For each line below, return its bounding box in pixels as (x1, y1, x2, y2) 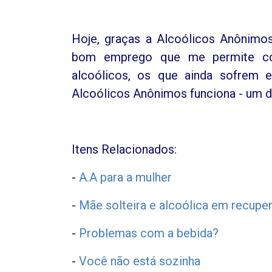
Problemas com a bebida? (79, 225, 219, 240)
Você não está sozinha (79, 253, 200, 268)
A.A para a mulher (79, 169, 172, 185)
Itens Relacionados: (72, 141, 177, 157)
